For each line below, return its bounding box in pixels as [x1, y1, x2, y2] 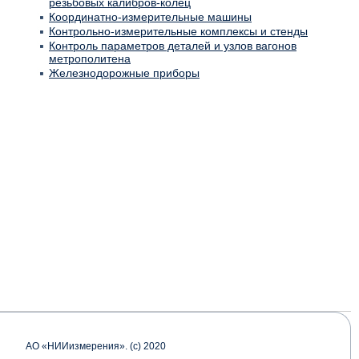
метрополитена [49, 52, 131, 65]
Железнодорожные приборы [49, 67, 200, 79]
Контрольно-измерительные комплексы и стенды [49, 25, 308, 38]
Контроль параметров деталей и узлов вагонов [49, 39, 296, 52]
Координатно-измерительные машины [49, 10, 252, 23]
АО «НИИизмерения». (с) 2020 [26, 341, 166, 352]
